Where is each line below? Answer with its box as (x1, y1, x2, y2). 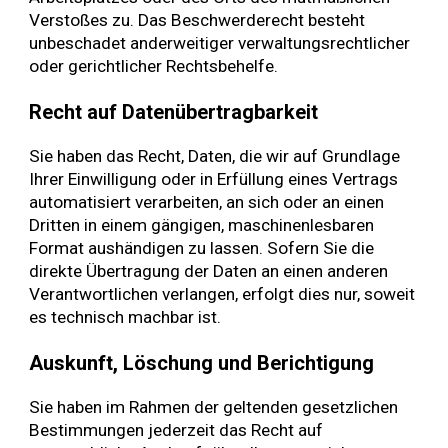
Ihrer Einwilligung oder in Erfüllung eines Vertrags (29, 169, 399, 190)
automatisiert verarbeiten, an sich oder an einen (29, 192, 385, 213)
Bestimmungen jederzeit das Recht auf (29, 420, 324, 441)
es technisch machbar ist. (29, 307, 222, 328)
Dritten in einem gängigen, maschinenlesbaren (29, 215, 375, 236)
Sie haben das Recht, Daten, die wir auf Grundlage (29, 146, 401, 167)
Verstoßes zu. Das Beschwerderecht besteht (29, 10, 366, 31)
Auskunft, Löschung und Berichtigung (29, 350, 375, 375)
